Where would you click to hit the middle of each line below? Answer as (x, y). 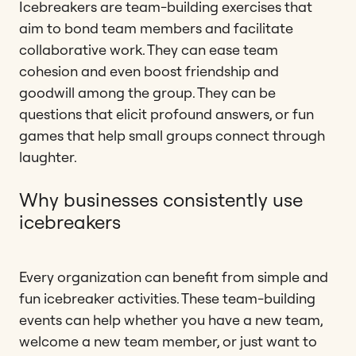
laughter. (48, 157)
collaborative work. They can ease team (149, 49)
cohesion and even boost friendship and (149, 71)
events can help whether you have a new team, (171, 319)
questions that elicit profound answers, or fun (166, 114)
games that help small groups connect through (172, 135)
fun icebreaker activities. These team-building (167, 298)
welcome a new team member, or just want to (168, 341)
